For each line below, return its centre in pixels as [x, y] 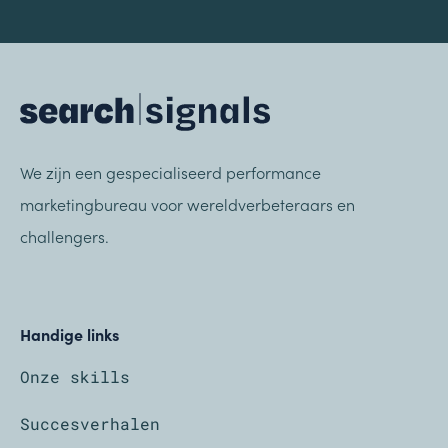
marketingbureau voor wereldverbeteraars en [187, 204]
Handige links [69, 334]
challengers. [64, 236]
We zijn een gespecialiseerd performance [170, 172]
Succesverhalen [90, 424]
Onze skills [75, 377]
